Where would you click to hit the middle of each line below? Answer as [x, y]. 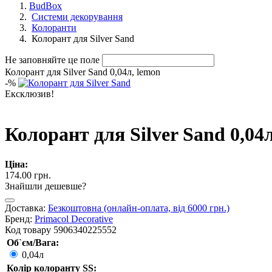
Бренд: [20, 219]
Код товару [28, 229]
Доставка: [26, 208]
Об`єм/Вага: [33, 242]
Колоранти [54, 28]
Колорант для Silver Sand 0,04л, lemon [83, 72]
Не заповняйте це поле [52, 60]
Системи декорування [77, 17]
